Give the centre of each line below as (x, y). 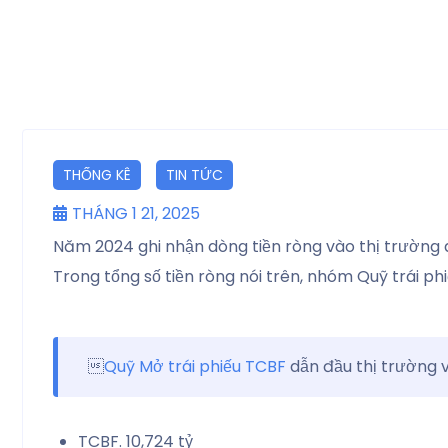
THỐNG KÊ (97, 174)
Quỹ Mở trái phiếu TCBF (195, 366)
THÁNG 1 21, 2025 (136, 213)
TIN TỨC (194, 174)
